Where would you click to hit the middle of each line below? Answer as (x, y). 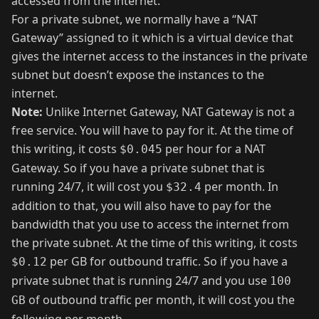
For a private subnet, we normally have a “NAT (135, 20)
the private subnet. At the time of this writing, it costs (155, 243)
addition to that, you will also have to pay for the (141, 206)
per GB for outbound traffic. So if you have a (167, 262)
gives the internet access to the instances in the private (159, 57)
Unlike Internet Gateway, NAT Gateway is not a (169, 112)
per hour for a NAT (214, 149)
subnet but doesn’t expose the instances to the (138, 75)
